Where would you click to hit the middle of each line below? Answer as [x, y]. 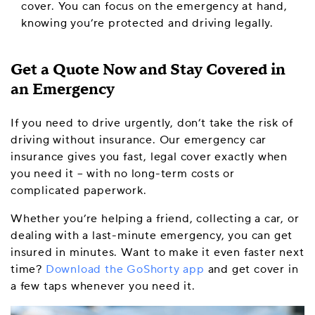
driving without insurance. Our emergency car [139, 140]
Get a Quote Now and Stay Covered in [148, 70]
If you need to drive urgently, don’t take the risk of [152, 123]
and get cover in [251, 269]
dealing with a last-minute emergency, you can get [152, 236]
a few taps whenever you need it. [103, 286]
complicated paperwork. [79, 191]
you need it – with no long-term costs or [123, 174]
